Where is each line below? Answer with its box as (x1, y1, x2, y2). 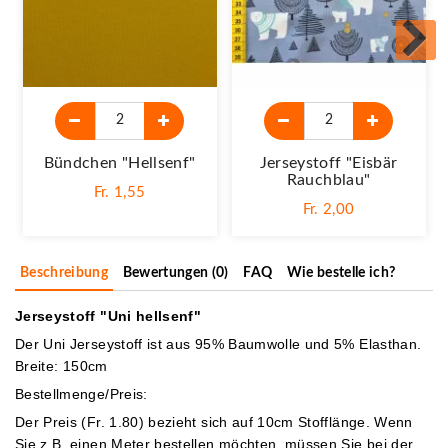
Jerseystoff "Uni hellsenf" (15, 307, 202, 324)
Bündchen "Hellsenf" (43, 154, 196, 171)
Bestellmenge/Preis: (15, 385, 148, 402)
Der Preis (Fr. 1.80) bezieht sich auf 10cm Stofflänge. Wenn (15, 413, 413, 430)
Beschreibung (20, 265, 109, 280)
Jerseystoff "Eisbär (259, 154, 398, 171)
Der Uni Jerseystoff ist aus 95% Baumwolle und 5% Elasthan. (15, 335, 422, 352)
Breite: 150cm (15, 357, 108, 374)
